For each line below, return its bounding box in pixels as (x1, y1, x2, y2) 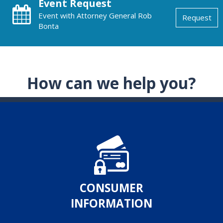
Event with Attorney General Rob (38, 10, 152, 21)
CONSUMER (80, 180, 143, 196)
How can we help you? (27, 72, 196, 94)
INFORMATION (71, 195, 152, 211)
